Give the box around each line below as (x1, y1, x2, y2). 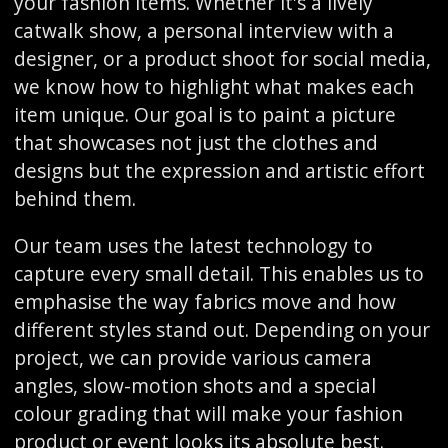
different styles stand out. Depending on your (13, 316, 430, 343)
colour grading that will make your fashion (13, 400, 403, 427)
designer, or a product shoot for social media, (13, 45, 431, 72)
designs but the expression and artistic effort (13, 157, 425, 184)
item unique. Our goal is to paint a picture (13, 101, 396, 128)
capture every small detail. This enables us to (13, 260, 424, 287)
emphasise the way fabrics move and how (13, 288, 396, 315)
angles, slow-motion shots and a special (13, 372, 376, 399)
